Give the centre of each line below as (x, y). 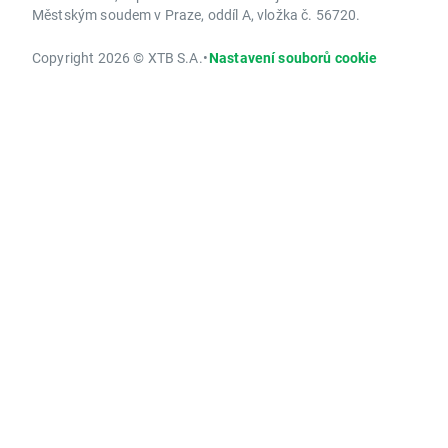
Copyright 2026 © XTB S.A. (117, 58)
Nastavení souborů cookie (293, 58)
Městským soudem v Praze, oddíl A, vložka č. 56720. (196, 15)
